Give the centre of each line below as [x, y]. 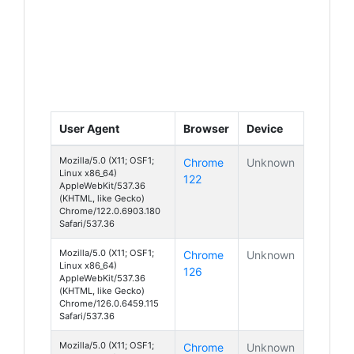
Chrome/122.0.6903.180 [110, 211]
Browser [206, 128]
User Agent [89, 128]
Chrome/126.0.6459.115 [109, 303]
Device [265, 128]
